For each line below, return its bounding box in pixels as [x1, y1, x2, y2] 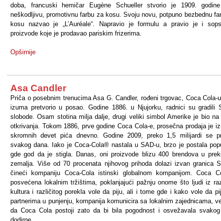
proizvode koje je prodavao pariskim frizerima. [10, 30, 142, 37]
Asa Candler [10, 83, 66, 93]
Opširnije [10, 48, 36, 56]
